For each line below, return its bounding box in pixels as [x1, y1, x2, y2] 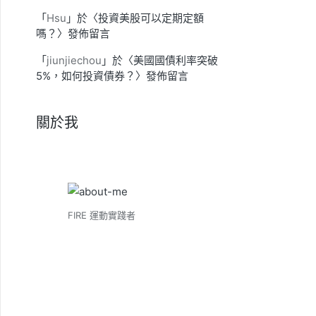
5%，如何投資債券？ [36, 69, 135, 83]
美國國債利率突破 [133, 54, 218, 67]
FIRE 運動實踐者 [67, 209, 135, 221]
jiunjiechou [47, 54, 102, 67]
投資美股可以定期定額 [98, 11, 204, 25]
